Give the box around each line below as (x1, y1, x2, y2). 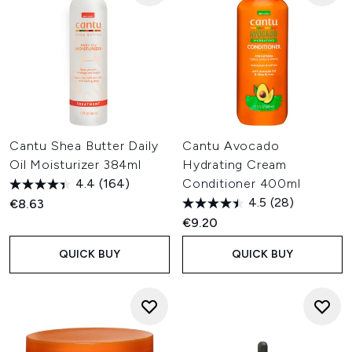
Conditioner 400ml (182, 176, 301, 191)
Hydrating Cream (182, 157, 288, 172)
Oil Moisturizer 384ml (9, 157, 141, 172)
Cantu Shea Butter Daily (9, 138, 159, 153)
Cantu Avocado (182, 138, 280, 153)
